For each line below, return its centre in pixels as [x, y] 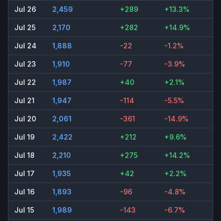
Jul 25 [25, 28]
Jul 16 [24, 192]
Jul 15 [24, 210]
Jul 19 [24, 137]
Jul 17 [24, 174]
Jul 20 [25, 119]
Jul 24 [25, 46]
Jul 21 [24, 101]
